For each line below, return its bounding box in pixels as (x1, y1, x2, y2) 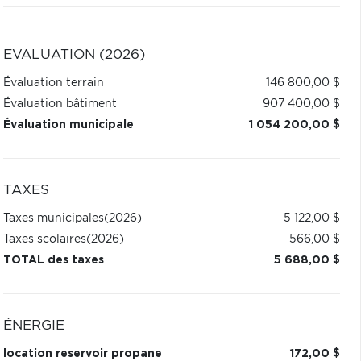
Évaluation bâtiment (2, 98, 117, 110)
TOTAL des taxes (2, 255, 104, 266)
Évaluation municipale (2, 119, 134, 131)
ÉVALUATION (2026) (2, 48, 145, 61)
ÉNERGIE (2, 319, 64, 332)
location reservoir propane (2, 348, 162, 359)
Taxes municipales (2, 213, 104, 224)
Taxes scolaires (2, 234, 86, 245)
